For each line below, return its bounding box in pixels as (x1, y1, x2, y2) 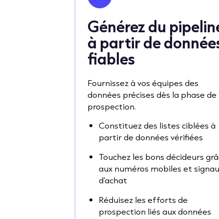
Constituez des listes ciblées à (99, 119, 216, 131)
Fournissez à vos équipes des (88, 77, 199, 88)
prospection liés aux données (99, 205, 212, 217)
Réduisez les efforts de (99, 194, 188, 205)
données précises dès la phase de (88, 88, 217, 100)
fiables (88, 48, 135, 69)
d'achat (99, 174, 128, 186)
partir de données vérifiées (99, 131, 203, 143)
